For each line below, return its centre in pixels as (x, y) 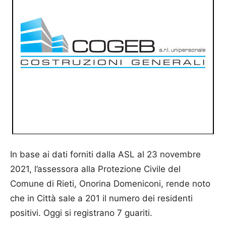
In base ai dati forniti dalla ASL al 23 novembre (105, 154)
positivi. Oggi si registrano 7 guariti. (81, 213)
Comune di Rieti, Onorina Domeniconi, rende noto (110, 183)
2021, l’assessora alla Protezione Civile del (95, 169)
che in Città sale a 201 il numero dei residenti (101, 198)
